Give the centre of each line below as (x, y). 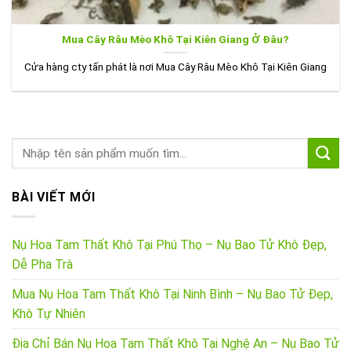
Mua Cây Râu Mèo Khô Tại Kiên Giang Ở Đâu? (175, 40)
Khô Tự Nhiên (49, 313)
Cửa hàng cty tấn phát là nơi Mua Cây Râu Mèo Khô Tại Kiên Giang (175, 66)
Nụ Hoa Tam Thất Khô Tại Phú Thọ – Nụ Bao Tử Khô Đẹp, (169, 244)
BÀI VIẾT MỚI (54, 197)
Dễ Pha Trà (42, 264)
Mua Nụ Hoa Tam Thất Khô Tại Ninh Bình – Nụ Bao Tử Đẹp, (172, 294)
